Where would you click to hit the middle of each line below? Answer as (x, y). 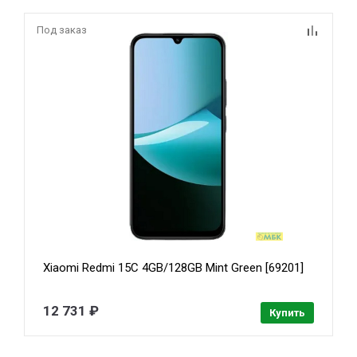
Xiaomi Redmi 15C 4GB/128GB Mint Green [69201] (174, 268)
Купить (287, 313)
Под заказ (62, 29)
